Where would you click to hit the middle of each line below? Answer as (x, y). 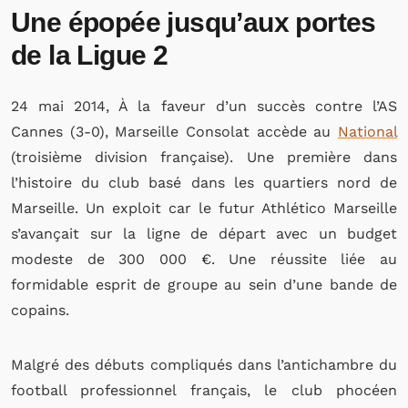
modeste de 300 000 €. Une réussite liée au (204, 259)
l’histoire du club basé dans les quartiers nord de (204, 183)
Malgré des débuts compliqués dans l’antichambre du (204, 365)
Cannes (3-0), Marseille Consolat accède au (174, 132)
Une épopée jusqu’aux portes (194, 22)
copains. (40, 310)
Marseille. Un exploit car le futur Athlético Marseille (204, 208)
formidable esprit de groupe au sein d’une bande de (204, 285)
